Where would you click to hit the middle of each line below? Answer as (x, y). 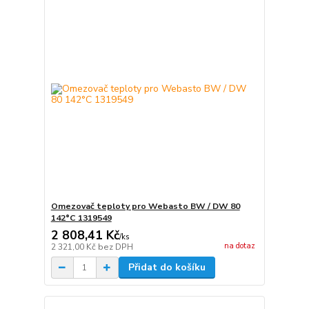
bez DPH (115, 247)
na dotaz (239, 246)
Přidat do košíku (167, 268)
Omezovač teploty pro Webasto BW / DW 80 (145, 207)
